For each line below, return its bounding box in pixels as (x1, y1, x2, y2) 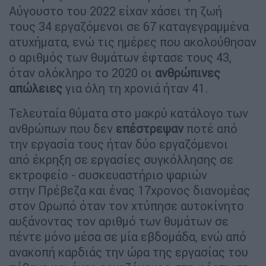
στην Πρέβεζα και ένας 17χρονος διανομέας (9, 182, 250, 198)
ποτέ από (183, 121, 237, 136)
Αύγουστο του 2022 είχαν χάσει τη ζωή (9, 3, 222, 18)
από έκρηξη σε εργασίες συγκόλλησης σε (9, 151, 233, 167)
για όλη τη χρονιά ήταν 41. (62, 80, 208, 96)
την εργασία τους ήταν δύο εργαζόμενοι (9, 136, 228, 151)
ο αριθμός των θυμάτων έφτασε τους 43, (9, 49, 232, 65)
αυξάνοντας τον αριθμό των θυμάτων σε (9, 213, 229, 229)
